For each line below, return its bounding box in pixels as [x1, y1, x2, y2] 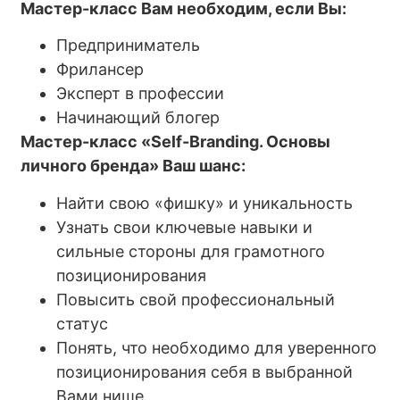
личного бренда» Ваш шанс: [21, 156, 246, 176]
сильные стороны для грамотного [56, 241, 326, 261]
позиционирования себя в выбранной [56, 362, 354, 381]
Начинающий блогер [56, 108, 221, 128]
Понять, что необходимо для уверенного [56, 337, 378, 357]
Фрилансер [56, 60, 145, 79]
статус [56, 313, 109, 333]
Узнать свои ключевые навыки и [56, 217, 313, 237]
